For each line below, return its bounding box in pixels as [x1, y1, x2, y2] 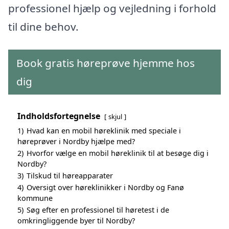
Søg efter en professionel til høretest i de [27, 205, 169, 215]
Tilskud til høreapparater [27, 171, 113, 181]
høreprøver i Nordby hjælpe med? [17, 136, 135, 147]
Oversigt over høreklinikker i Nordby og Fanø [27, 182, 184, 193]
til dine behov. [8, 19, 79, 34]
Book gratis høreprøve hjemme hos [16, 56, 195, 71]
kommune [17, 193, 53, 203]
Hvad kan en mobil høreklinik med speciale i [27, 126, 181, 136]
